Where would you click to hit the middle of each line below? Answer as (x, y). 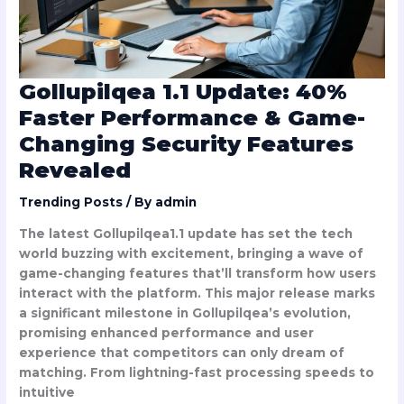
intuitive (47, 392)
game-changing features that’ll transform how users (198, 273)
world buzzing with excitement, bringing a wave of (192, 253)
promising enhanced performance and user (167, 332)
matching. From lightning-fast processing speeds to (197, 372)
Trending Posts (71, 202)
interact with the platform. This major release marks (197, 293)
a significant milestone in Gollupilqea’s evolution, (185, 312)
